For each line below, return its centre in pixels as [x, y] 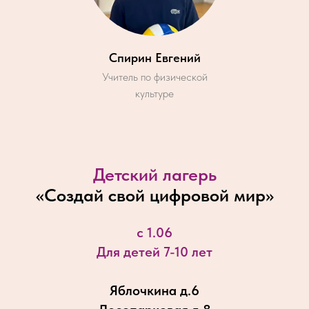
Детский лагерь [154, 175]
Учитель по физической [154, 77]
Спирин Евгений [154, 58]
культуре [154, 94]
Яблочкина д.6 [154, 291]
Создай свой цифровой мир [154, 195]
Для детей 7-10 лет [154, 252]
